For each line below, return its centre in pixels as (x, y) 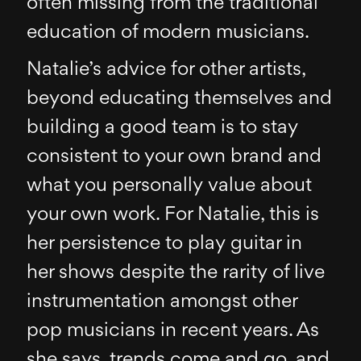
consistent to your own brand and (174, 157)
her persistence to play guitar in (165, 244)
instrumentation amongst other (162, 302)
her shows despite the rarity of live (176, 273)
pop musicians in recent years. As (173, 331)
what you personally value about (170, 186)
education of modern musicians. (168, 33)
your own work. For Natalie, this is (173, 215)
